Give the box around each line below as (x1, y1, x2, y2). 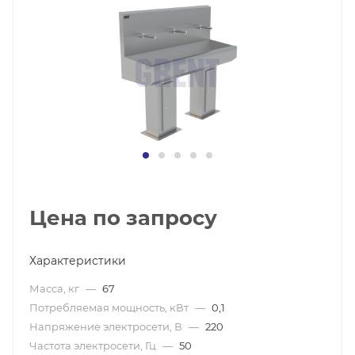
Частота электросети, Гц (29, 339, 158, 352)
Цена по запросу (29, 205, 217, 231)
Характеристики (29, 254, 126, 268)
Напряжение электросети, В (29, 320, 185, 333)
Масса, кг (29, 282, 82, 295)
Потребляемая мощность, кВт (29, 301, 191, 314)
